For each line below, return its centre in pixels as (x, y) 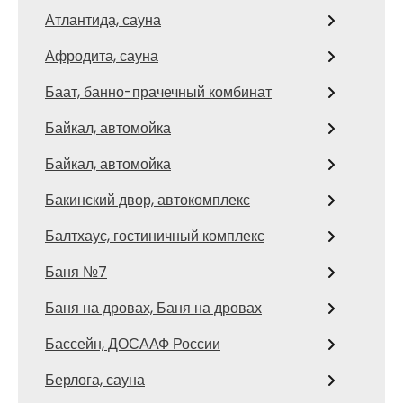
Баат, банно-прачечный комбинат (158, 93)
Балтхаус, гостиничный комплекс (155, 237)
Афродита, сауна (102, 57)
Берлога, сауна (95, 381)
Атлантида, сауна (103, 21)
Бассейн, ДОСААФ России (133, 345)
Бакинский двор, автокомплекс (148, 201)
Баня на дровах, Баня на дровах (153, 309)
